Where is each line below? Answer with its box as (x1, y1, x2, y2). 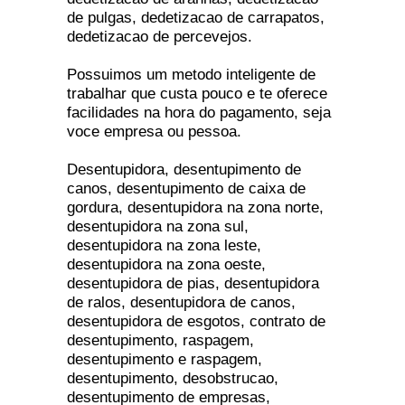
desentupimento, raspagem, (67, 332, 254, 348)
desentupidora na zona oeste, (67, 256, 266, 272)
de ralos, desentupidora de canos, (67, 294, 296, 310)
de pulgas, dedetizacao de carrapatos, (67, 9, 325, 25)
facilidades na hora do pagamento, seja (67, 104, 331, 120)
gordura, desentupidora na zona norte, (67, 199, 324, 215)
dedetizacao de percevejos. (67, 28, 252, 44)
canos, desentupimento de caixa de (67, 180, 306, 196)
